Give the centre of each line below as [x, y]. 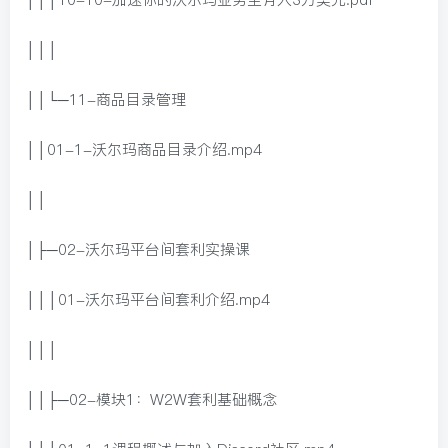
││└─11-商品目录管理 [105, 100]
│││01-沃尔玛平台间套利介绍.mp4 [147, 300]
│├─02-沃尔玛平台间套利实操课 [137, 250]
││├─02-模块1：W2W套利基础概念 [151, 400]
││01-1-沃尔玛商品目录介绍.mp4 [143, 150]
